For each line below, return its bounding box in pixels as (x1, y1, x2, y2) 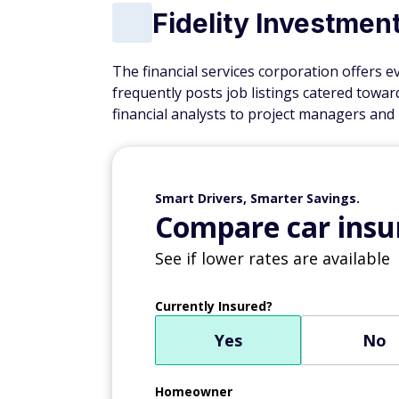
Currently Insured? (155, 297, 273, 314)
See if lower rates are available (155, 248, 390, 269)
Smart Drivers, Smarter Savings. (155, 190, 360, 207)
